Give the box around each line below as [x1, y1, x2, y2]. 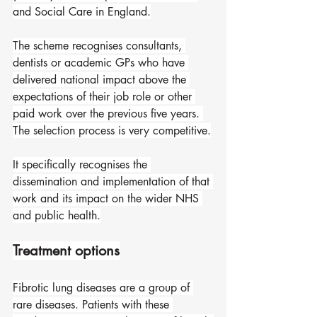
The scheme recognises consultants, [13, 38, 185, 53]
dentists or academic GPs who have [13, 55, 188, 70]
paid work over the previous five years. [13, 106, 203, 121]
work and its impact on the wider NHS [13, 191, 202, 206]
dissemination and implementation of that [13, 174, 213, 189]
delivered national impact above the [13, 72, 190, 87]
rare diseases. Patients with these [13, 297, 173, 312]
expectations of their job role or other [13, 89, 195, 104]
